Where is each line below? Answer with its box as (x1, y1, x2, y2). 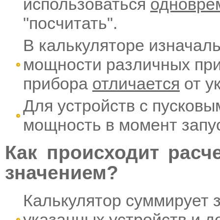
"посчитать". (23, 13, 117, 32)
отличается (92, 74, 180, 93)
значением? (5, 162, 118, 184)
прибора (23, 74, 92, 93)
